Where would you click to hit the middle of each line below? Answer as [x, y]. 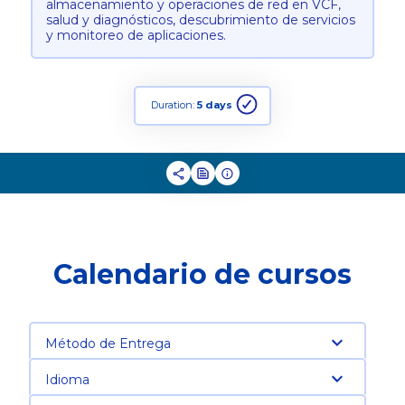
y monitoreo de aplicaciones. [136, 36]
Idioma [67, 380]
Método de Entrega [108, 344]
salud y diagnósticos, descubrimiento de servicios [200, 20]
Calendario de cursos [202, 275]
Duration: [174, 105]
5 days [215, 105]
